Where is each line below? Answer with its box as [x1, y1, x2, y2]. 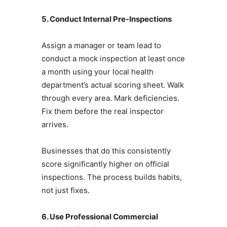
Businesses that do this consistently [41, 146, 171, 156]
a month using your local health [41, 67, 154, 77]
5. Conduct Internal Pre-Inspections [41, 14, 172, 24]
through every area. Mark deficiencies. [41, 93, 179, 103]
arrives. [41, 120, 68, 130]
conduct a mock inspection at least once [41, 54, 185, 64]
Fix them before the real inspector [41, 106, 164, 117]
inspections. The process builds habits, [41, 172, 182, 182]
